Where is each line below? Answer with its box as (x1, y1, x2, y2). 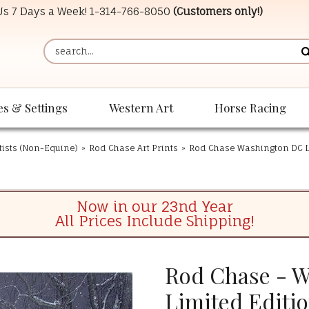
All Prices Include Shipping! (54, 212, 255, 230)
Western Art (109, 100, 173, 116)
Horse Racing (215, 100, 286, 116)
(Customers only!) (173, 4, 263, 18)
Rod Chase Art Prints (89, 143, 178, 154)
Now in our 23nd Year (76, 197, 233, 216)
